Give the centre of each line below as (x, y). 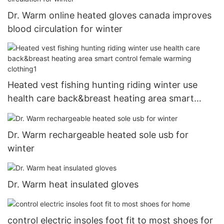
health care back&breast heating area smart (101, 98)
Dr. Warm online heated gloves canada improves (109, 15)
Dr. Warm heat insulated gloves (73, 184)
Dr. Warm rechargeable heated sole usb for (98, 134)
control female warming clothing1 (78, 112)
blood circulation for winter (65, 29)
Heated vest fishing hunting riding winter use (102, 85)
